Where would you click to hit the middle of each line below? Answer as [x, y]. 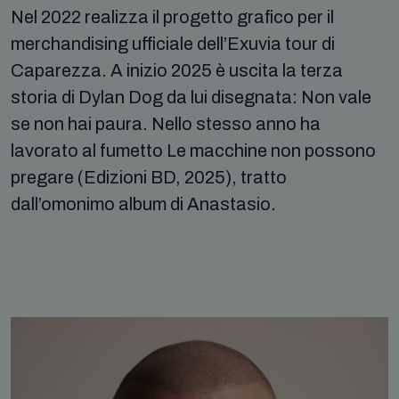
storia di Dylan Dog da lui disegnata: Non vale [191, 97]
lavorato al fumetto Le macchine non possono [193, 150]
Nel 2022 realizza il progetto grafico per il [172, 16]
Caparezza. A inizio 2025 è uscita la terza [177, 70]
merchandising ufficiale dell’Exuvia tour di [173, 43]
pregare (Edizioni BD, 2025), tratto [149, 177]
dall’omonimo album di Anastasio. [143, 204]
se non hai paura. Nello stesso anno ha [166, 123]
